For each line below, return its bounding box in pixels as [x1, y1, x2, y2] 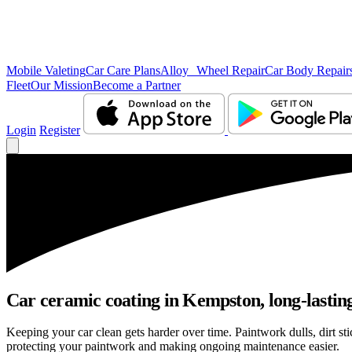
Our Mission [31, 79, 93, 92]
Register [39, 123, 80, 137]
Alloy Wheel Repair [160, 64, 265, 77]
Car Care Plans [86, 64, 160, 77]
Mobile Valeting [6, 64, 86, 77]
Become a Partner [93, 79, 181, 92]
